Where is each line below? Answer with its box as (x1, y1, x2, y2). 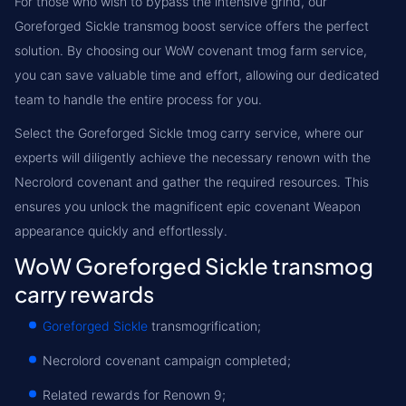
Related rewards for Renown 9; (43, 387, 226, 402)
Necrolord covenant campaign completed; (43, 353, 291, 368)
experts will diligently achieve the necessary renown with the (14, 150, 371, 165)
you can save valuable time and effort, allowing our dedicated (14, 67, 380, 82)
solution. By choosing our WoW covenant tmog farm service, (14, 43, 367, 58)
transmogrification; (148, 318, 261, 333)
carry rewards (14, 280, 154, 307)
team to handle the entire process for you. (14, 92, 262, 107)
